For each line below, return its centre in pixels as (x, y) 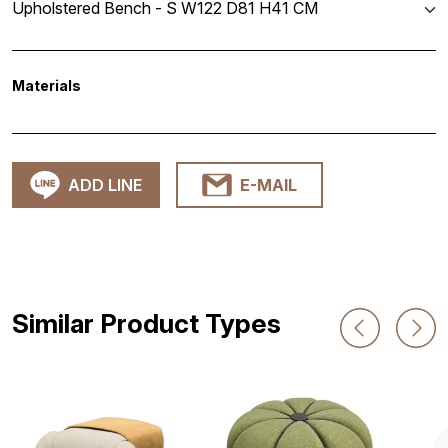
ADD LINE (105, 184)
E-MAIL (268, 184)
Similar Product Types (146, 323)
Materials (46, 85)
